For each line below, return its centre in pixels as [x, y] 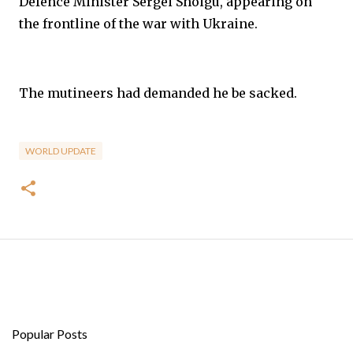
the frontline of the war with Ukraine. [138, 24]
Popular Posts [50, 334]
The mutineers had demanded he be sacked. [158, 93]
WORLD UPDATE [61, 151]
